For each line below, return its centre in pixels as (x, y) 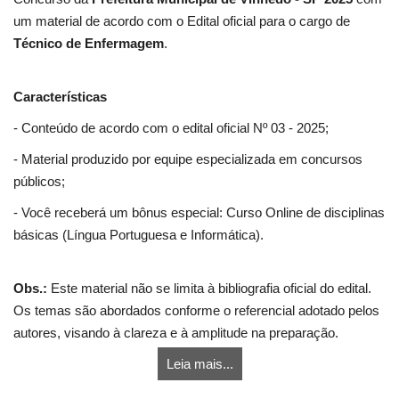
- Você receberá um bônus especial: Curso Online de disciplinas (199, 213)
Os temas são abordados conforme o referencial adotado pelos (196, 311)
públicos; (39, 182)
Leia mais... (199, 364)
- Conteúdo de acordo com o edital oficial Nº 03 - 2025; (171, 128)
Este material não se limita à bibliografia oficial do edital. (209, 289)
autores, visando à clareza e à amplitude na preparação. (176, 333)
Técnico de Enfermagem (89, 44)
